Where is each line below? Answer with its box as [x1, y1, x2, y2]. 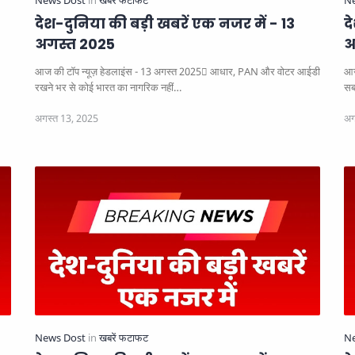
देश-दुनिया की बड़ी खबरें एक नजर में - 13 [35, 13, 295, 33]
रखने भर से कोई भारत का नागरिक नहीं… [35, 80, 181, 94]
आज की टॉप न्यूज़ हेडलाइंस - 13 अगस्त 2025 [35, 64, 201, 78]
